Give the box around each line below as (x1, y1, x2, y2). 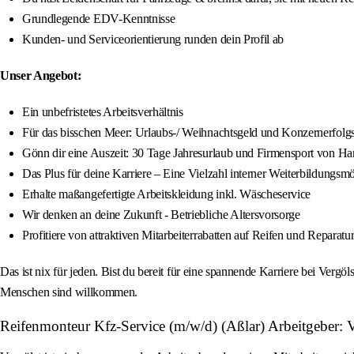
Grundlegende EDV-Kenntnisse (22, 12, 175, 26)
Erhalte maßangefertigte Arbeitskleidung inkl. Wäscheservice (22, 187, 311, 201)
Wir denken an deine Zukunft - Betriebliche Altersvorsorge (22, 208, 300, 222)
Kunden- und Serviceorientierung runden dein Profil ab (22, 32, 284, 47)
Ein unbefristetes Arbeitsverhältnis (22, 105, 183, 119)
